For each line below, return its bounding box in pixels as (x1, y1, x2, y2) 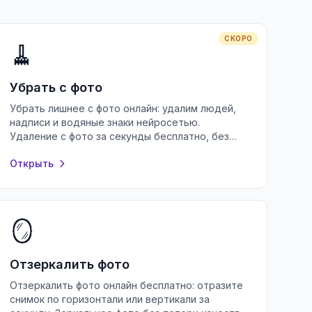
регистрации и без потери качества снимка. (10, 144, 226, 156)
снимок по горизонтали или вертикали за (10, 293, 210, 305)
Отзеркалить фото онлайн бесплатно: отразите (10, 279, 244, 291)
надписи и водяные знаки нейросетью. (10, 116, 201, 128)
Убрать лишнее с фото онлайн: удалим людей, (10, 102, 237, 114)
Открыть (10, 157, 54, 169)
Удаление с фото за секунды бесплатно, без (10, 130, 230, 142)
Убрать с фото (10, 80, 103, 95)
